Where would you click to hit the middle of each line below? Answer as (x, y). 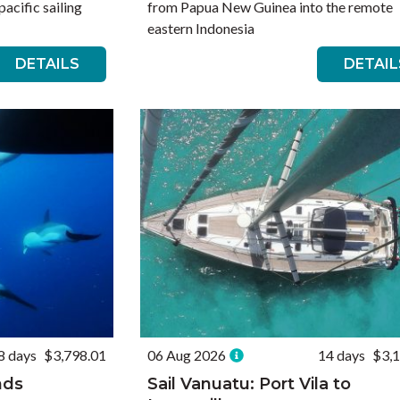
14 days (342, 355)
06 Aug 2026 (186, 355)
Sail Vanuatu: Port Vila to (249, 384)
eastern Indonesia (200, 28)
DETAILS (47, 64)
